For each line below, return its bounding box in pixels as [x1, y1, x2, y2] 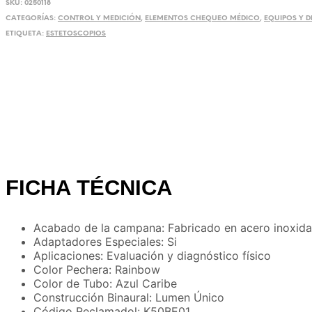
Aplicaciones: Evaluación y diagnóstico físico [33, 249, 271, 263]
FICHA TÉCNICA [6, 175, 172, 199]
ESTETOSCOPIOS [46, 29, 106, 38]
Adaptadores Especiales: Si [33, 235, 177, 249]
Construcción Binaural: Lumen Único [33, 290, 224, 305]
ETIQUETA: [6, 29, 46, 38]
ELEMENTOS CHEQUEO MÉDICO [145, 14, 260, 22]
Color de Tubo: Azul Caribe [33, 276, 177, 291]
